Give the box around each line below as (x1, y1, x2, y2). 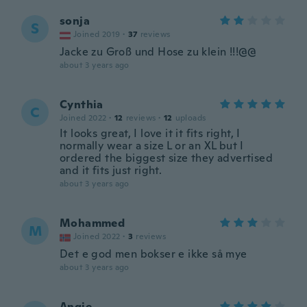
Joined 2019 (73, 29, 121, 40)
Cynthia (60, 97, 103, 112)
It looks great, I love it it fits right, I (60, 126, 241, 140)
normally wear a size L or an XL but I (60, 138, 244, 153)
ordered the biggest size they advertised (60, 151, 273, 165)
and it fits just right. (60, 163, 162, 177)
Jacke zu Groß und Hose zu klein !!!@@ (60, 45, 257, 59)
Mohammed (60, 216, 125, 230)
